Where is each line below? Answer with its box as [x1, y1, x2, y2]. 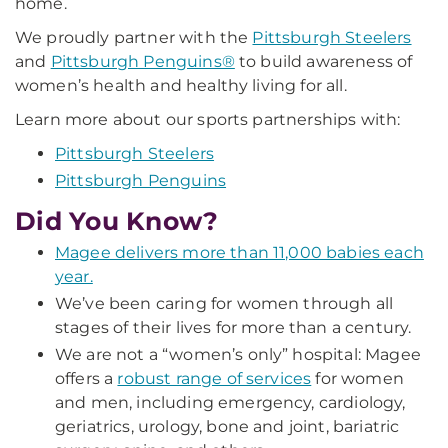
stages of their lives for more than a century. [55, 318, 412, 337]
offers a [55, 369, 118, 388]
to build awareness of [234, 52, 413, 71]
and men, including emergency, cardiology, [55, 393, 406, 412]
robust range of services [117, 369, 312, 388]
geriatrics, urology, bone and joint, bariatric [55, 417, 400, 436]
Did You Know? [15, 206, 219, 236]
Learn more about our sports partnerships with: [15, 110, 401, 129]
